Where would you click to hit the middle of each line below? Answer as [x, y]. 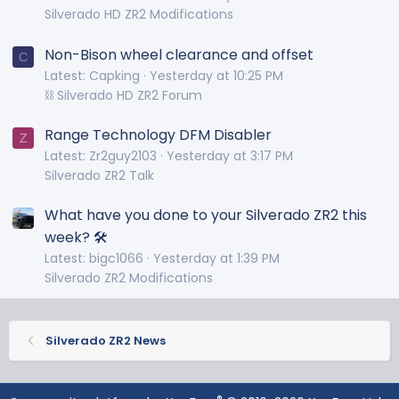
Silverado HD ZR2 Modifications [139, 15]
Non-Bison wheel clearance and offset [179, 54]
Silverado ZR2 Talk [99, 175]
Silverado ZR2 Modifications [129, 277]
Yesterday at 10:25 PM [216, 75]
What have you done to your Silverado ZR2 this [206, 215]
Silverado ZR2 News [105, 340]
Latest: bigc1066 [94, 258]
